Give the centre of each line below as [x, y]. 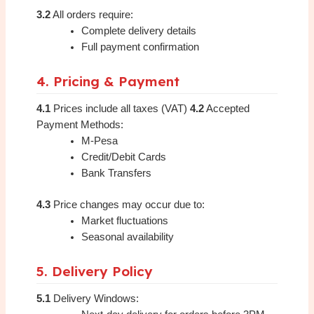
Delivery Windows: [95, 298]
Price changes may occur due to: [128, 204]
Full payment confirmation [141, 47]
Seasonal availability [128, 237]
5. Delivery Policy [95, 271]
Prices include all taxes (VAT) [121, 108]
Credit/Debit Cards [124, 157]
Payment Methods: [80, 124]
